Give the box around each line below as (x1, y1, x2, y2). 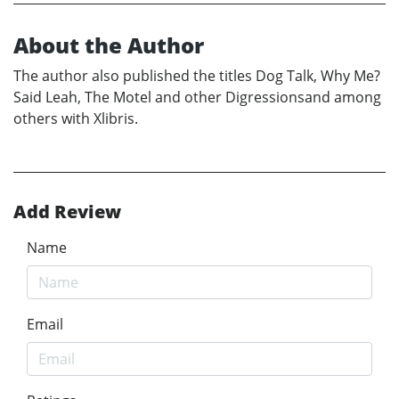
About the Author (13, 30, 204, 61)
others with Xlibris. (13, 109, 138, 129)
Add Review (13, 199, 121, 224)
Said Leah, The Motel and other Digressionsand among (13, 87, 381, 108)
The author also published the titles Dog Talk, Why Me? (13, 66, 380, 86)
